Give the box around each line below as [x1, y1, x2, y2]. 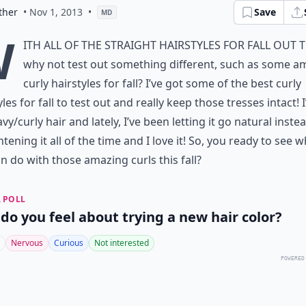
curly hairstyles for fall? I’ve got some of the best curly [23, 76, 301, 91]
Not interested [94, 237, 149, 249]
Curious [54, 237, 83, 249]
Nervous [11, 237, 43, 249]
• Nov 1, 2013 [23, 5, 83, 18]
